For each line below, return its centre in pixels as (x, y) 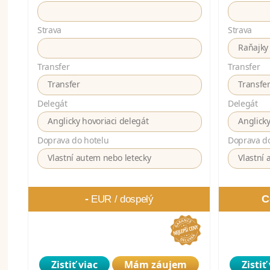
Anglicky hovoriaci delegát (98, 121)
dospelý (137, 199)
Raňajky (253, 48)
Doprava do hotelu (73, 140)
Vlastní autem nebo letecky (99, 158)
